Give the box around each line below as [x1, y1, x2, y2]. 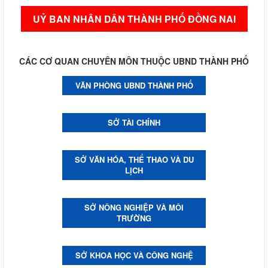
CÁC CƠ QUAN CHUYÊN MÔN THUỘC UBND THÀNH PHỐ [19, 54, 249, 67]
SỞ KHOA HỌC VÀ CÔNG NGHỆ [75, 249, 193, 261]
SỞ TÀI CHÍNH [108, 116, 160, 128]
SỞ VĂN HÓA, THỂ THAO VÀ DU [74, 153, 194, 165]
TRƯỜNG [117, 212, 151, 224]
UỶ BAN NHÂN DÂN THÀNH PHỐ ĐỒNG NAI [32, 11, 236, 26]
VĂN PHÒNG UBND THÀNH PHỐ [75, 79, 193, 91]
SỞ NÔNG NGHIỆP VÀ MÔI [84, 201, 184, 213]
